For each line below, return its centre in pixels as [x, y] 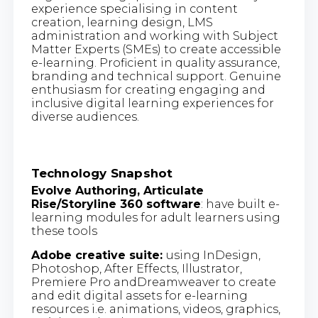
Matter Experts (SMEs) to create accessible [156, 50]
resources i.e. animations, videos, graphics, [155, 309]
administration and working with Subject [154, 36]
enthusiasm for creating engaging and [148, 90]
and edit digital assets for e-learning [139, 296]
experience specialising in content [134, 9]
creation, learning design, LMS [122, 23]
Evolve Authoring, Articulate [117, 191]
